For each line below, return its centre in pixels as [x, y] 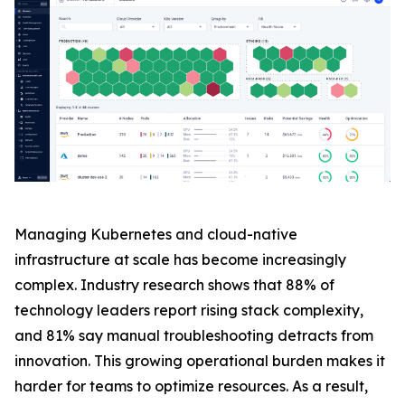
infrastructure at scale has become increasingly [180, 260]
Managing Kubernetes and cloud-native [156, 235]
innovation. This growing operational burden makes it [200, 361]
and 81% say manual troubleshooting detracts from [194, 336]
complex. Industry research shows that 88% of [174, 285]
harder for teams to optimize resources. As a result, [191, 386]
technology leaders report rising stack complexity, [189, 311]
